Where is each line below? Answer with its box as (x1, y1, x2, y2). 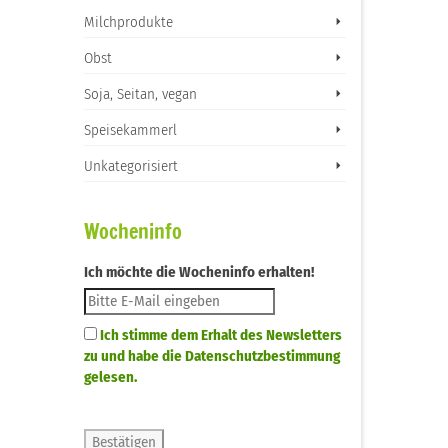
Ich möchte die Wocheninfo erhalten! (83, 263, 314, 281)
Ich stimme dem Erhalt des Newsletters (99, 326, 342, 344)
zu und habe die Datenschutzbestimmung (83, 347, 340, 365)
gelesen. (83, 368, 137, 386)
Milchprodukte (83, 13, 173, 31)
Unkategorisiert (83, 157, 178, 175)
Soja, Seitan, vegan (83, 85, 197, 103)
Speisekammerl (83, 121, 177, 139)
